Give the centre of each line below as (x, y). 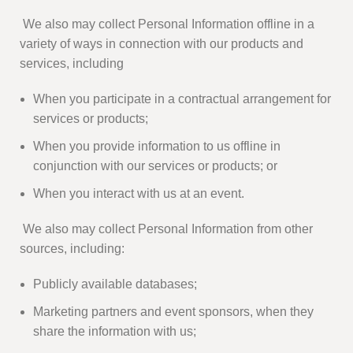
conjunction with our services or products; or (155, 166)
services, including (72, 64)
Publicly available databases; (115, 284)
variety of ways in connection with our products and (162, 44)
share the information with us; (115, 332)
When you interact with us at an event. (139, 194)
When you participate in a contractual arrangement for (182, 99)
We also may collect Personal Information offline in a (167, 24)
